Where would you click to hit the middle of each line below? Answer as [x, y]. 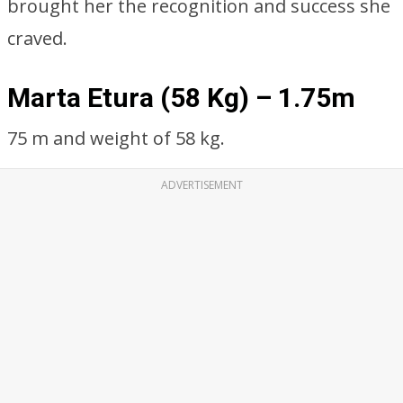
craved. [37, 38]
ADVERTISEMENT [201, 185]
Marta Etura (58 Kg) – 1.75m [181, 98]
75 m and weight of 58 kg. [116, 138]
